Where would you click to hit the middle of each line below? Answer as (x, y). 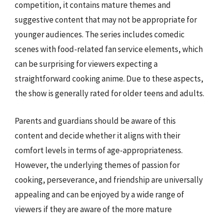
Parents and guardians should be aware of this (95, 121)
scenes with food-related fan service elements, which (109, 49)
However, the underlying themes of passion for (97, 165)
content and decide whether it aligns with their (97, 135)
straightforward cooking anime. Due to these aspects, (109, 79)
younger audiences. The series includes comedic (100, 34)
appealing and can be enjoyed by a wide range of (99, 194)
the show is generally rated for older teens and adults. (110, 93)
